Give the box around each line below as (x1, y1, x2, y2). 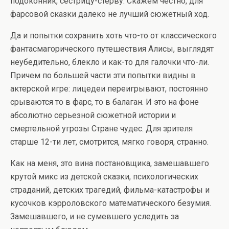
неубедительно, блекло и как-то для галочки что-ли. (10, 57, 209, 67)
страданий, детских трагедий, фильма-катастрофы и (10, 185, 210, 195)
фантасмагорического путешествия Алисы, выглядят (10, 44, 214, 54)
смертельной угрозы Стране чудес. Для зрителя (10, 124, 193, 133)
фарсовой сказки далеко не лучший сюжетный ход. (10, 9, 209, 19)
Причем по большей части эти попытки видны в (10, 71, 196, 80)
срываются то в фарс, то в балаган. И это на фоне (10, 97, 199, 107)
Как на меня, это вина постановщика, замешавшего (10, 158, 209, 168)
